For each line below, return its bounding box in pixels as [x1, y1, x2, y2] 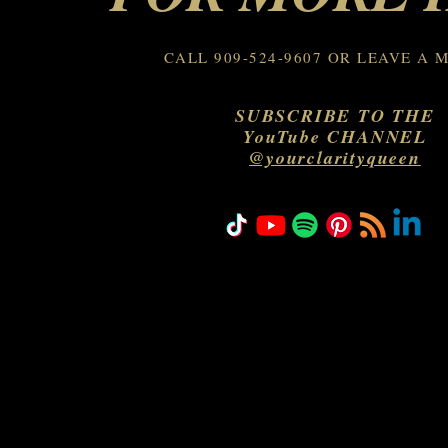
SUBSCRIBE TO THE [235, 103, 435, 128]
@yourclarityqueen [249, 145, 421, 170]
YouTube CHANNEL [242, 124, 427, 149]
